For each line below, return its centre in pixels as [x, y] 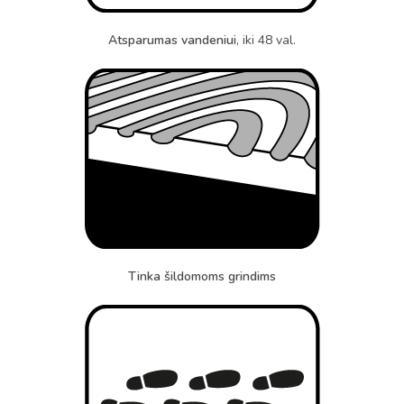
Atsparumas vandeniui [172, 40]
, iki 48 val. [266, 40]
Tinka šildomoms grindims [202, 276]
